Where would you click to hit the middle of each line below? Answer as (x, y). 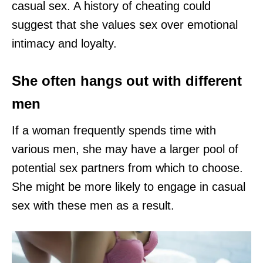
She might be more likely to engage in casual (129, 187)
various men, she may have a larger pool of (125, 149)
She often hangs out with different (127, 81)
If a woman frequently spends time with (114, 131)
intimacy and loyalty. (64, 44)
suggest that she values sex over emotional (125, 25)
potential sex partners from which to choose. (127, 168)
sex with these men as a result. (93, 206)
